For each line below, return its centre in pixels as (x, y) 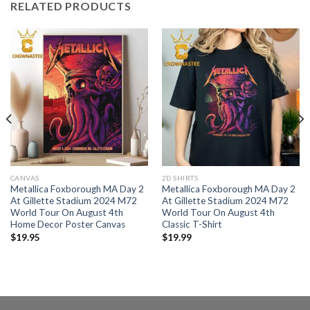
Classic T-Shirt (192, 225)
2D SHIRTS (180, 177)
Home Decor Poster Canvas (67, 225)
